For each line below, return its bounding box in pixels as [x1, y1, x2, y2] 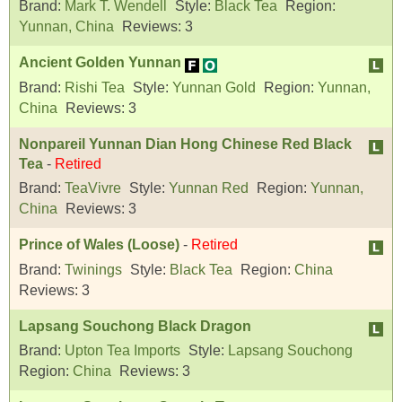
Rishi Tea [65, 79, 125, 95]
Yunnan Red [169, 180, 249, 197]
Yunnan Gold [172, 79, 256, 95]
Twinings [65, 261, 122, 277]
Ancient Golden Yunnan [19, 55, 181, 71]
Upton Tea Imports [65, 343, 180, 359]
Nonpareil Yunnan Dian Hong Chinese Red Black [19, 135, 352, 152]
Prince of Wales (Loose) [19, 237, 179, 253]
